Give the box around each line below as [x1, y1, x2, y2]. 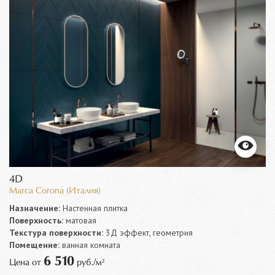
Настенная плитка [60, 202, 128, 214]
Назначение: [9, 202, 60, 214]
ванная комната [60, 239, 120, 250]
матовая [63, 214, 96, 226]
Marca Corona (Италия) [9, 186, 101, 195]
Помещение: [9, 239, 60, 250]
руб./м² [74, 258, 104, 267]
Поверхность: [9, 214, 63, 226]
